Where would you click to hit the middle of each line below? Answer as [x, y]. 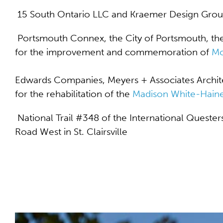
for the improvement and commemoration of [113, 52]
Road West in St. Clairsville [71, 132]
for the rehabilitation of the [74, 94]
